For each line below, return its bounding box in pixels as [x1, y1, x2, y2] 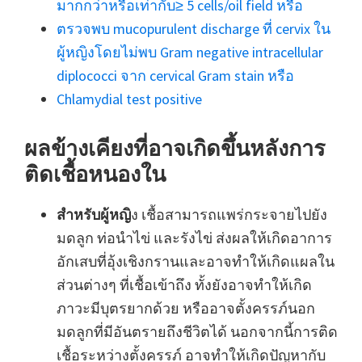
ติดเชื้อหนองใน [24, 160, 166, 188]
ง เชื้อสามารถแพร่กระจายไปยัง [131, 205, 327, 225]
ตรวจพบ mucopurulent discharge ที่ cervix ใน [57, 19, 330, 39]
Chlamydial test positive [57, 90, 202, 109]
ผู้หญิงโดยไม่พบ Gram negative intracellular [57, 43, 323, 62]
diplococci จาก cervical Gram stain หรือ [57, 66, 294, 86]
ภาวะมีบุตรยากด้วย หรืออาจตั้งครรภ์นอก [57, 299, 315, 318]
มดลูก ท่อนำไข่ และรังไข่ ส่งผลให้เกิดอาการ [57, 229, 332, 248]
